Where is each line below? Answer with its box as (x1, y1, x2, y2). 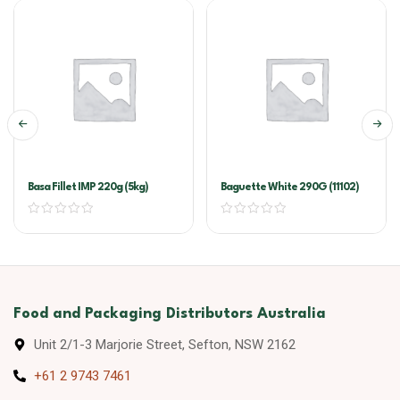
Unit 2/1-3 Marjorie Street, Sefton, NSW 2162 (33, 337, 296, 353)
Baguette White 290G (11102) (221, 182, 359, 193)
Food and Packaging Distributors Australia (13, 306, 326, 321)
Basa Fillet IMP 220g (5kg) (28, 182, 148, 193)
